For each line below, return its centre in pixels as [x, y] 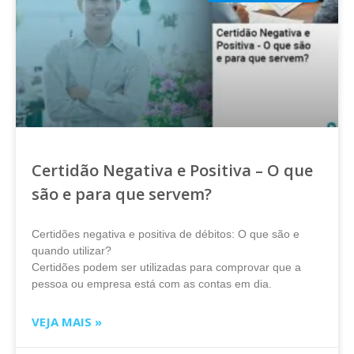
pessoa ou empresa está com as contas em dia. [152, 284]
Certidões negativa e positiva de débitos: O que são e [166, 234]
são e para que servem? [122, 194]
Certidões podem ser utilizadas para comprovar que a [166, 267]
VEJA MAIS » [67, 322]
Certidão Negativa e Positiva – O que [172, 170]
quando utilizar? [72, 250]
